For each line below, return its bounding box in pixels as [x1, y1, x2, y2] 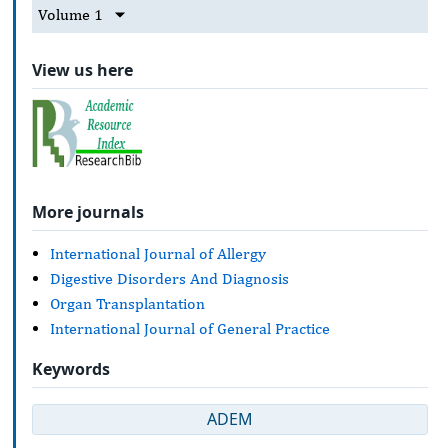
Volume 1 [38, 5, 103, 25]
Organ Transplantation [50, 293, 205, 313]
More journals [32, 200, 144, 223]
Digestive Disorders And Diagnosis [50, 268, 289, 288]
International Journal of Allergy [50, 243, 266, 263]
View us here [32, 58, 133, 81]
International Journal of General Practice [50, 318, 330, 338]
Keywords [32, 358, 110, 381]
